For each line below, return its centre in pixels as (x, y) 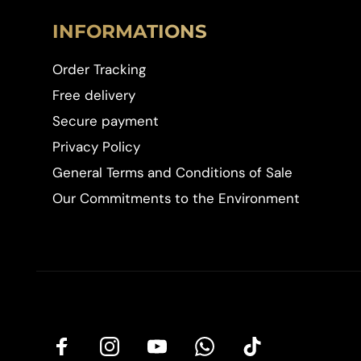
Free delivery (94, 95)
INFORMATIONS (130, 32)
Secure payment (106, 121)
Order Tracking (99, 70)
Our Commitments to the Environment (176, 199)
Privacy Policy (96, 147)
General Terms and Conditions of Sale (172, 173)
